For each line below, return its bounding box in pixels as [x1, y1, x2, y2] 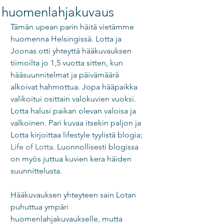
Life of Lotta [10, 142, 53, 151]
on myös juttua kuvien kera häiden [10, 154, 133, 163]
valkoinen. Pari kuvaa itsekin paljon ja [10, 118, 143, 127]
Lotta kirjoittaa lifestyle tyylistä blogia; [10, 130, 144, 139]
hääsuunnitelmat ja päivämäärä [10, 70, 121, 79]
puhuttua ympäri [10, 202, 70, 211]
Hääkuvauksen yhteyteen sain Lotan [10, 190, 138, 199]
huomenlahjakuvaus [1, 4, 114, 20]
